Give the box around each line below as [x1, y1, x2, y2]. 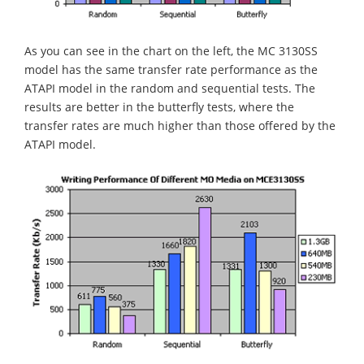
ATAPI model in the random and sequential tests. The [24, 80, 315, 97]
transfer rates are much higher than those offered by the [24, 118, 336, 134]
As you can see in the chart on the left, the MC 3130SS [24, 43, 318, 59]
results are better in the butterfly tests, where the [24, 99, 294, 115]
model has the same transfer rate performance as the [24, 62, 318, 78]
